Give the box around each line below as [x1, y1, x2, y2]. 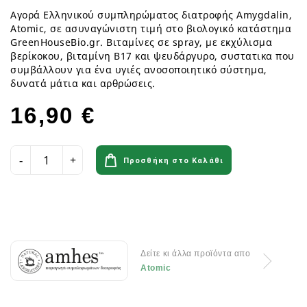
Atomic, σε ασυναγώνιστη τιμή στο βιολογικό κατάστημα [10, 22, 291, 36]
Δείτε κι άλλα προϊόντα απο [140, 248, 251, 258]
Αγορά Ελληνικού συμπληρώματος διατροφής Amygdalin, [10, 8, 292, 22]
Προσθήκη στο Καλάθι [123, 156, 223, 166]
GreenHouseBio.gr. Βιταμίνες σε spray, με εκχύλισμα [10, 36, 272, 49]
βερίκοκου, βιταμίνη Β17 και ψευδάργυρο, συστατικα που [10, 49, 295, 63]
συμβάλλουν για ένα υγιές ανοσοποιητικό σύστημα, [10, 63, 267, 77]
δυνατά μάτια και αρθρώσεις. [10, 77, 156, 90]
